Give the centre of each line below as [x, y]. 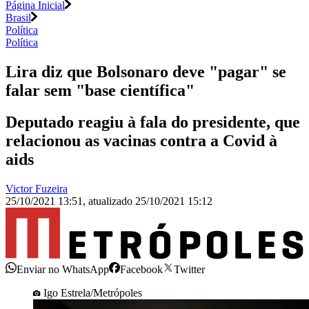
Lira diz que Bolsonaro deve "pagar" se [146, 71]
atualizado [112, 201]
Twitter [189, 269]
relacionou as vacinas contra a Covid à [141, 141]
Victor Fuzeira [37, 189]
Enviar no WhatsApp [63, 269]
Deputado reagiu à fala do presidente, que [153, 122]
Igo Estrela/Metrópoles [93, 292]
